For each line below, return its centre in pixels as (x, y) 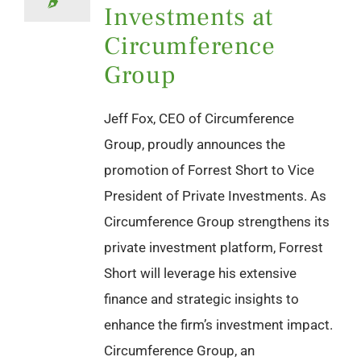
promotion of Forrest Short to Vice (209, 170)
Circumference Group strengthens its (217, 221)
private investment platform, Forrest (214, 247)
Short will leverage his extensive (200, 273)
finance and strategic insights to (201, 299)
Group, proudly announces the (195, 144)
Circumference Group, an (179, 350)
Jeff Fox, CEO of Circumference (199, 118)
